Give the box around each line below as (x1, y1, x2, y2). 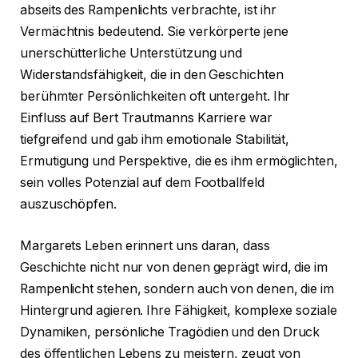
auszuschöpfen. (20, 197, 117, 213)
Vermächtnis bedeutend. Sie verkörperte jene (20, 24, 288, 40)
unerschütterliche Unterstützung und (20, 46, 243, 62)
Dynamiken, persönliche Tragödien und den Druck (20, 324, 320, 340)
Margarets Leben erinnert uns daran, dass (20, 237, 270, 253)
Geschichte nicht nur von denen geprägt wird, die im (20, 259, 328, 275)
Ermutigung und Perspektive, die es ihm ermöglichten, (20, 153, 338, 169)
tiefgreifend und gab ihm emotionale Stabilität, (20, 132, 290, 148)
